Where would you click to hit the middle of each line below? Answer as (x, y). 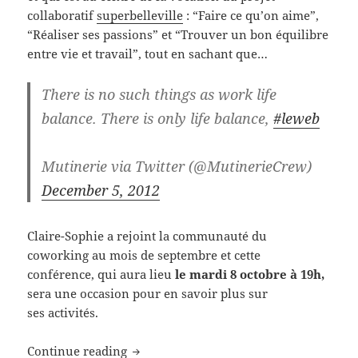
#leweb (297, 118)
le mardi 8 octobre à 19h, (250, 274)
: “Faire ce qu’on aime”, (251, 15)
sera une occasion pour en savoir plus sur (148, 293)
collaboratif (62, 15)
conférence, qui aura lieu (101, 274)
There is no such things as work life (159, 94)
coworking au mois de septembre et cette (144, 255)
